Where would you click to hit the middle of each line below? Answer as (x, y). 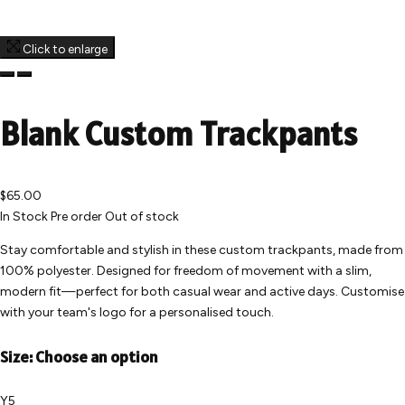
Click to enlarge (65, 49)
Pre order (76, 217)
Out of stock (142, 217)
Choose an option (97, 357)
